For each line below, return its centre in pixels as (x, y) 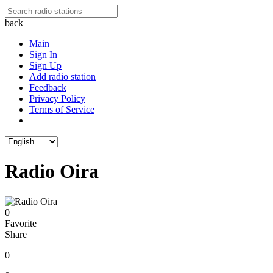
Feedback (48, 87)
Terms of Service (62, 109)
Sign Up (45, 66)
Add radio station (62, 76)
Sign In (43, 55)
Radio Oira (52, 172)
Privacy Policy (57, 98)
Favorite (21, 223)
